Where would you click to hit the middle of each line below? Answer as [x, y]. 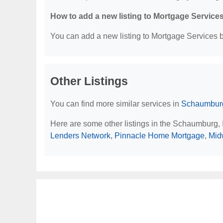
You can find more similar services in [116, 104]
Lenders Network [80, 136]
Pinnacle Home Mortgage [160, 136]
